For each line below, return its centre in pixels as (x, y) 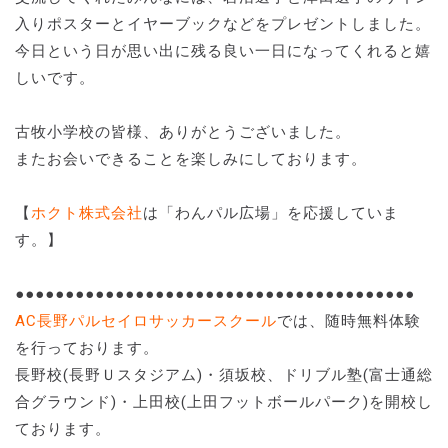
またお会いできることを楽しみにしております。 (191, 159)
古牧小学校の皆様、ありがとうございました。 (183, 132)
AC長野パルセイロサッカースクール (146, 321)
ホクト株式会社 (87, 213)
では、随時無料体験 (349, 321)
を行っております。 (87, 348)
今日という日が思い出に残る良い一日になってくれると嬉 (223, 51)
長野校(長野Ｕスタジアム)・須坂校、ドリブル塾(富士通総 (224, 375)
